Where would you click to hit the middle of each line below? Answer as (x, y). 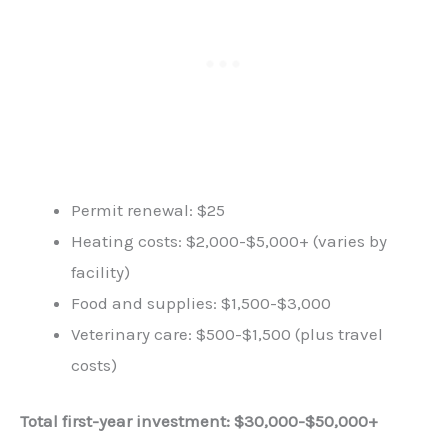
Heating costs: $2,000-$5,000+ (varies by (229, 240)
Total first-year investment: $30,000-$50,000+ (199, 421)
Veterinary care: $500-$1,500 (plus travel (227, 333)
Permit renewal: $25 (148, 209)
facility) (100, 271)
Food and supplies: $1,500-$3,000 (201, 302)
